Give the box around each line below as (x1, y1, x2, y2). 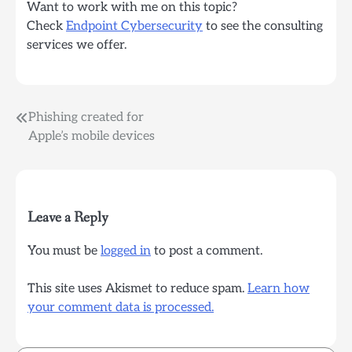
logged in (101, 243, 151, 259)
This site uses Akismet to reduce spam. (27, 280, 247, 297)
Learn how (247, 280, 310, 297)
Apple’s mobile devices (28, 129, 155, 145)
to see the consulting (203, 19, 323, 35)
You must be (27, 243, 101, 259)
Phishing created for (28, 110, 144, 126)
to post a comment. (151, 243, 262, 259)
